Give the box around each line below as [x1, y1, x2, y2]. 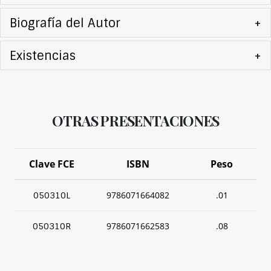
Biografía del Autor [9, 15, 120, 31]
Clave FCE [28, 157, 74, 171]
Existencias [9, 47, 76, 64]
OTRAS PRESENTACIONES [52, 111, 219, 131]
